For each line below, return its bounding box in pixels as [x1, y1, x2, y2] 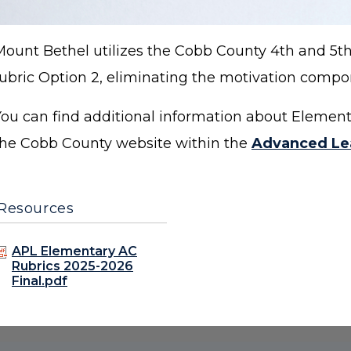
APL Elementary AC [12, 244, 137, 259]
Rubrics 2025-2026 [12, 259, 133, 274]
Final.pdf [12, 273, 67, 289]
